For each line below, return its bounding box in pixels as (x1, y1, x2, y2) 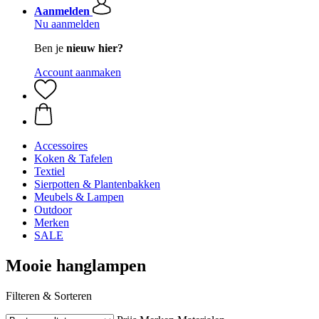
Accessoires (34, 140, 88, 152)
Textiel (34, 165, 65, 177)
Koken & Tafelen (34, 152, 113, 164)
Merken (34, 216, 69, 229)
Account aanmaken (34, 66, 121, 78)
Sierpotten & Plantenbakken (34, 178, 160, 190)
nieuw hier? (66, 42, 123, 54)
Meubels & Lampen (34, 191, 124, 203)
